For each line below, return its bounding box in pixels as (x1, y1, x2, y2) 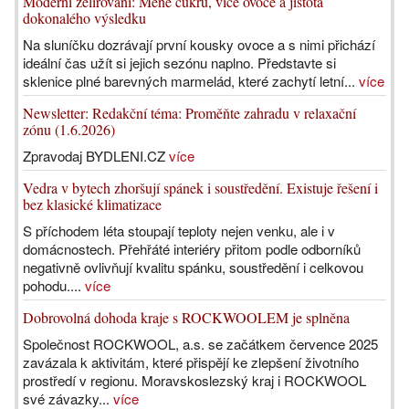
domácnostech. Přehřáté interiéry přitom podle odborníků (23, 239, 361, 258)
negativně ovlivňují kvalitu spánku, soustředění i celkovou (23, 257, 363, 277)
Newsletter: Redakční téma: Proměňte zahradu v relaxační (23, 103, 356, 122)
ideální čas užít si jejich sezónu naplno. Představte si (23, 53, 336, 72)
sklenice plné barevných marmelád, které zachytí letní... (23, 71, 359, 90)
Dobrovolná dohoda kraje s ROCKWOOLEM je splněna (23, 308, 350, 327)
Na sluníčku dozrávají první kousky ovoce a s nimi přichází (23, 35, 375, 54)
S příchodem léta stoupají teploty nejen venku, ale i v (23, 221, 335, 240)
